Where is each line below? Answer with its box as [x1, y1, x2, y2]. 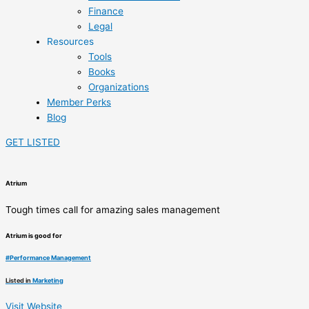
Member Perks [47, 97, 111, 108]
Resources [47, 36, 94, 48]
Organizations [88, 81, 149, 93]
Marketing [32, 276, 63, 284]
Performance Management [10, 254, 91, 262]
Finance [88, 6, 123, 17]
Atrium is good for [6, 232, 62, 240]
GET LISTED [6, 137, 60, 148]
